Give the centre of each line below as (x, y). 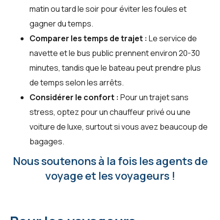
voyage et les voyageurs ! (110, 176)
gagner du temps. (61, 24)
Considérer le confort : (74, 97)
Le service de (172, 39)
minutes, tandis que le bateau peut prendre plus (115, 68)
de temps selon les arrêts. (77, 83)
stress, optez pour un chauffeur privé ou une (110, 112)
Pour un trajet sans (154, 97)
